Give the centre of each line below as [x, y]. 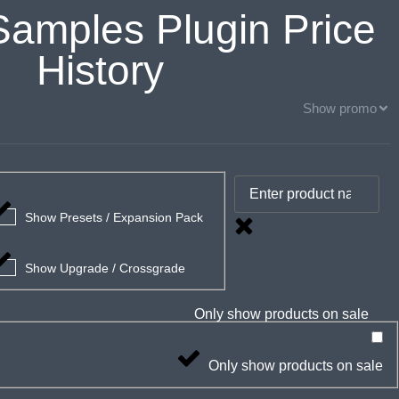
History [100, 70]
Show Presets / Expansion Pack [114, 217]
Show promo [340, 108]
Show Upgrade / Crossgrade [106, 268]
